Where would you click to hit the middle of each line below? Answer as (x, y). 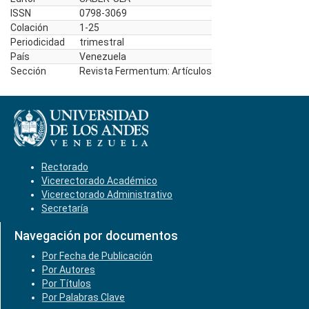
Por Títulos (67, 283)
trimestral (102, 42)
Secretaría (65, 208)
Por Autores (69, 270)
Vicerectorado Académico (99, 181)
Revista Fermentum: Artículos (146, 71)
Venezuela (103, 57)
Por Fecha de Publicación (97, 256)
